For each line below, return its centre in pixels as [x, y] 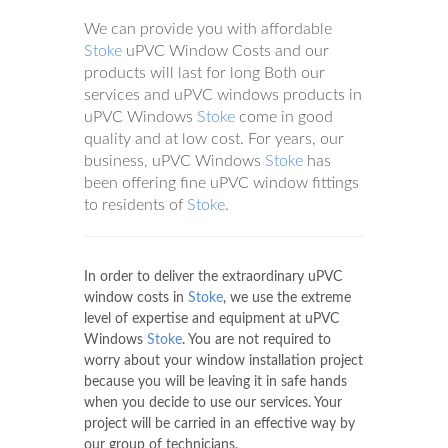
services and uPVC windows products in [223, 95]
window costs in [136, 298]
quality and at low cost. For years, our [214, 139]
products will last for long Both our [204, 73]
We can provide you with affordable [208, 29]
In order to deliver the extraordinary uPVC [213, 277]
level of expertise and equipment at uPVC [211, 319]
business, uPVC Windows [174, 161]
